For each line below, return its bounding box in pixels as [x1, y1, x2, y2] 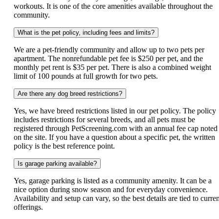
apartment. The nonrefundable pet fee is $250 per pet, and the [14, 54, 203, 63]
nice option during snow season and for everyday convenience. [14, 185, 208, 194]
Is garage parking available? [18, 159, 97, 167]
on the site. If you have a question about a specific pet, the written [14, 132, 215, 141]
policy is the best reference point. [14, 141, 117, 150]
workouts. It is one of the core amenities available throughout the [14, 1, 213, 10]
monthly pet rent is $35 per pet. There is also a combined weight [14, 63, 211, 71]
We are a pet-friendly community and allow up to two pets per [14, 45, 204, 54]
